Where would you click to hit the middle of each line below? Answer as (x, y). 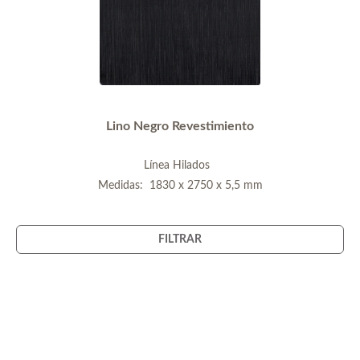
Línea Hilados (180, 165)
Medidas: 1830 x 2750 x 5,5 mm (180, 185)
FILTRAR (180, 239)
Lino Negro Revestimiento (180, 126)
